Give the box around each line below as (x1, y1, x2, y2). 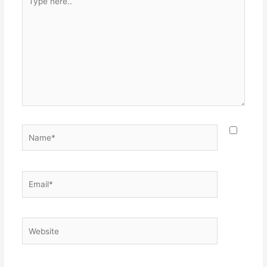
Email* (21, 172, 46, 182)
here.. (21, 2, 44, 12)
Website (21, 219, 52, 229)
